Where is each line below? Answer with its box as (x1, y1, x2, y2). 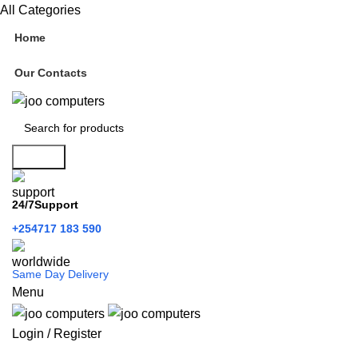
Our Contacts (14, 66, 87, 79)
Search (18, 150, 59, 165)
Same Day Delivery (12, 268, 112, 281)
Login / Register (12, 326, 101, 340)
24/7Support (12, 198, 78, 212)
